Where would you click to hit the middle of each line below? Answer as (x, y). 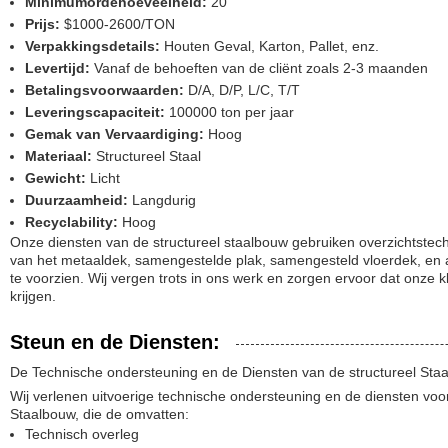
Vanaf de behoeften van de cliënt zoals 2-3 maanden (259, 68)
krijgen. (33, 296)
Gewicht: (55, 178)
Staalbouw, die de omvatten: (99, 414)
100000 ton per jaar (229, 112)
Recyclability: (71, 222)
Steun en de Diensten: (115, 342)
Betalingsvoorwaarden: (104, 90)
